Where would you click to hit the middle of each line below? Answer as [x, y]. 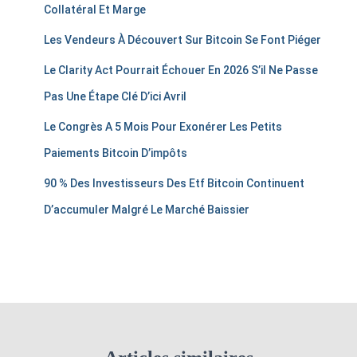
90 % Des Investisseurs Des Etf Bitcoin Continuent [174, 184]
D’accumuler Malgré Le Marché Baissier [147, 210]
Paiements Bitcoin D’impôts [116, 153]
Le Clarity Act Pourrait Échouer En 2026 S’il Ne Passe [181, 71]
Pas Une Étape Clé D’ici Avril [115, 97]
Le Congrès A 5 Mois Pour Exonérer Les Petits [163, 127]
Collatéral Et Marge [95, 10]
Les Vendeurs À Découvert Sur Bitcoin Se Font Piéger [182, 40]
